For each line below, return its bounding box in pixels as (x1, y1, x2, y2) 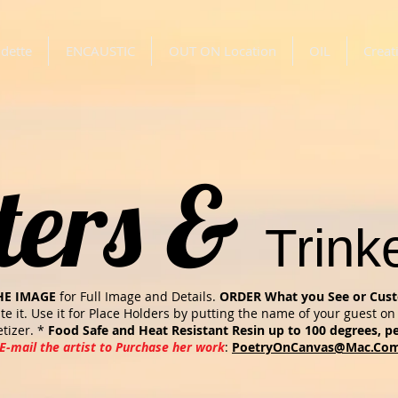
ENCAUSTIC (65, 42, 135, 60)
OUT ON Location (168, 42, 276, 60)
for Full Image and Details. (55, 288, 219, 305)
